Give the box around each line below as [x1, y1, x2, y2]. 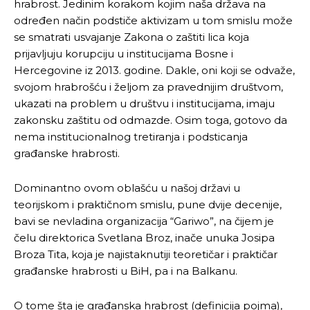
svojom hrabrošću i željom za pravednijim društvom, [14, 80, 283, 93]
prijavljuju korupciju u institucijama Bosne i [14, 46, 233, 60]
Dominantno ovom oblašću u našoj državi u [14, 181, 240, 194]
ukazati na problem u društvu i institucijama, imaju [14, 96, 275, 110]
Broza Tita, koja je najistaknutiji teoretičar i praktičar [14, 247, 277, 261]
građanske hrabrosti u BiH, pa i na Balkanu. [14, 264, 237, 277]
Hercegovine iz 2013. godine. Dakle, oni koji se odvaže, [14, 63, 295, 77]
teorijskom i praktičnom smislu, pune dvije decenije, [14, 197, 282, 211]
